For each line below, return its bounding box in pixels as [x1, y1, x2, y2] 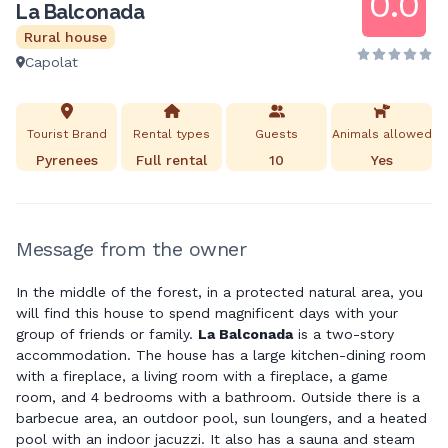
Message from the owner [16, 237, 246, 262]
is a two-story [293, 326, 394, 343]
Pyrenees [35, 152, 98, 169]
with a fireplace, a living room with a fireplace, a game [16, 368, 388, 385]
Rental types [133, 127, 210, 142]
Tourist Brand [26, 127, 107, 142]
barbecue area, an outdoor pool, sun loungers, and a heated [16, 410, 427, 427]
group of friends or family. [16, 326, 198, 343]
